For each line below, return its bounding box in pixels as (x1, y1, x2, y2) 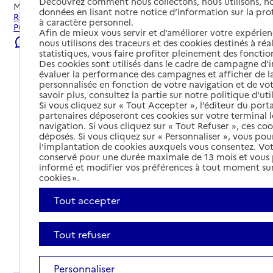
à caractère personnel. (39, 16, 134, 29)
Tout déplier (205, 237, 252, 248)
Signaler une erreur (28, 35, 109, 48)
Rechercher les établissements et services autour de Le (13, 10, 243, 23)
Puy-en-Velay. (13, 21, 69, 34)
